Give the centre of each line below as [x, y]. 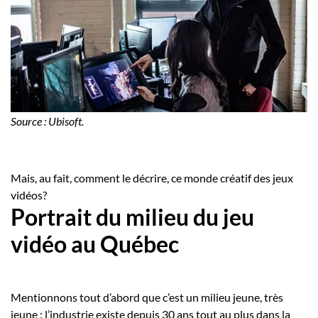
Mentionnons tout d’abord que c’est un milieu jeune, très [147, 297]
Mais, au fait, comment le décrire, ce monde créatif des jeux [152, 177]
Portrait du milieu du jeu [132, 216]
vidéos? [29, 194]
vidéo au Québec [95, 243]
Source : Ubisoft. [47, 121]
